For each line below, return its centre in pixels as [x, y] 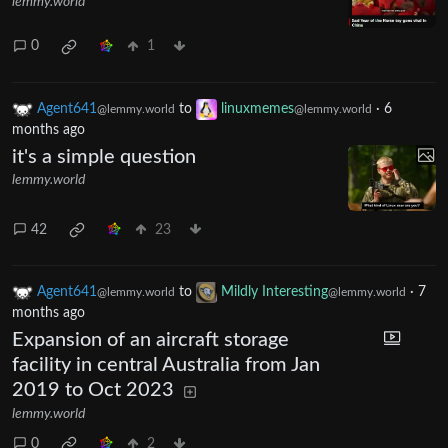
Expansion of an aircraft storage [150, 340]
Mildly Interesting [274, 292]
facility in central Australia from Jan [166, 365]
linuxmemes [257, 109]
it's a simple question [104, 157]
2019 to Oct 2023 [93, 390]
